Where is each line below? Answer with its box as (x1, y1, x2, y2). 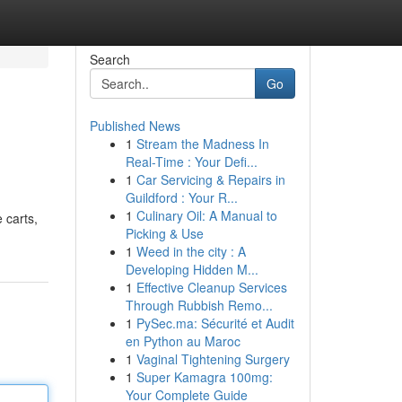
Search (89, 50, 130, 68)
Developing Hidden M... (125, 260, 258, 278)
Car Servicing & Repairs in (135, 170, 285, 188)
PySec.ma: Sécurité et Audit (135, 314, 294, 332)
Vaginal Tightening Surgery (135, 350, 290, 368)
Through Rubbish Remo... (125, 296, 273, 314)
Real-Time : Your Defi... (125, 153, 258, 170)
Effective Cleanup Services (135, 278, 287, 296)
